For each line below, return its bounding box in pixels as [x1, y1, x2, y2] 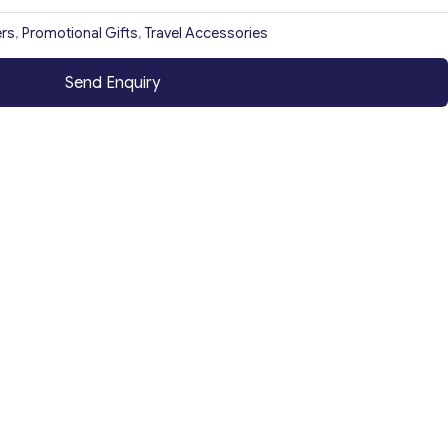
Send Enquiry [64, 72, 160, 93]
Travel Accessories [145, 24, 268, 43]
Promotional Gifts [22, 24, 138, 43]
